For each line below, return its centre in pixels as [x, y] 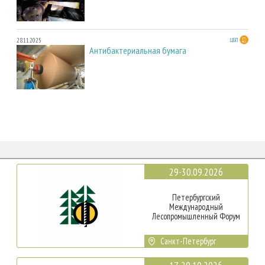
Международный [196, 206]
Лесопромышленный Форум [196, 216]
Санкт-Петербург [188, 241]
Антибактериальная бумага [138, 50]
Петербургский [196, 197]
